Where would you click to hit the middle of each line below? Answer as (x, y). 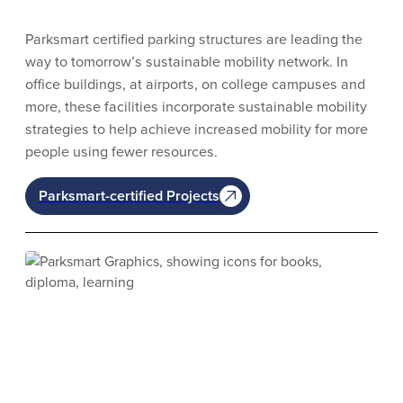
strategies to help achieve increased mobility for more (197, 129)
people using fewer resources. (121, 151)
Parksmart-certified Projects (130, 196)
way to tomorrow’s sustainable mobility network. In (187, 61)
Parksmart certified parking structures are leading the (194, 39)
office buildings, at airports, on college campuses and (195, 84)
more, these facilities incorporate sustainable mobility (196, 106)
